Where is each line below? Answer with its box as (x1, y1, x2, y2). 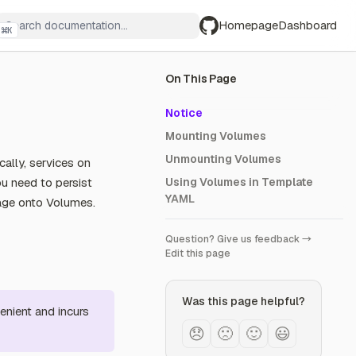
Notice (165, 106, 203, 120)
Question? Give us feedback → (165, 233, 311, 246)
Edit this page (165, 247, 230, 260)
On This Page (165, 72, 237, 86)
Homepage (219, 17, 278, 33)
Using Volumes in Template (165, 175, 313, 189)
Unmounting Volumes (165, 152, 281, 166)
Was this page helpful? (182, 294, 305, 308)
